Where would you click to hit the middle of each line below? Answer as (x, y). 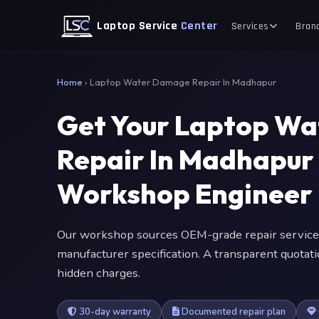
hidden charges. (99, 273)
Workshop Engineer (185, 194)
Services (250, 26)
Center (199, 26)
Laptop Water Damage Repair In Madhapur (183, 82)
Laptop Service (139, 26)
